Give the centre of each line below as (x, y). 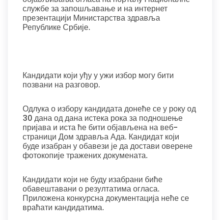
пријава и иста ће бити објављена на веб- (100, 127)
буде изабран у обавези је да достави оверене (108, 146)
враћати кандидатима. (63, 207)
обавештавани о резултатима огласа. (91, 189)
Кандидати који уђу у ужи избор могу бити (98, 75)
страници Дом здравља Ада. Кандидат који (101, 137)
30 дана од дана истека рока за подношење (103, 118)
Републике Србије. (56, 27)
